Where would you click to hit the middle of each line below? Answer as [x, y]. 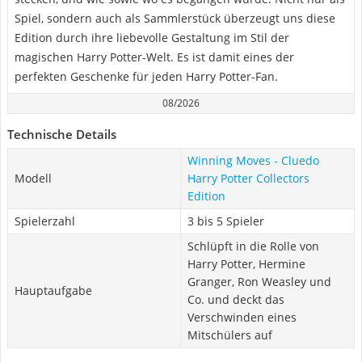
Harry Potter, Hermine [246, 264]
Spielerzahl [45, 221]
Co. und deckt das [236, 299]
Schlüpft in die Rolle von [253, 246]
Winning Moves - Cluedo [253, 160]
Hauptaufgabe [53, 290]
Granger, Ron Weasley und [259, 282]
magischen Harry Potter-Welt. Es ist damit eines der [154, 57]
